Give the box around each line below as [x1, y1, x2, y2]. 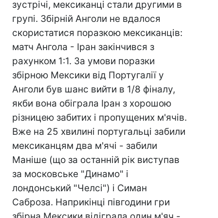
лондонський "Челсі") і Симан [12, 182, 147, 194]
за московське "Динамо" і [12, 168, 128, 180]
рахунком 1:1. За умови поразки [12, 55, 155, 67]
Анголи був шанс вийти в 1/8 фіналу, [12, 84, 175, 95]
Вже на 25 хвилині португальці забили [12, 126, 185, 137]
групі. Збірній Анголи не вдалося [12, 13, 161, 24]
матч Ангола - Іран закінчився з [12, 41, 154, 53]
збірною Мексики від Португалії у [12, 70, 164, 81]
